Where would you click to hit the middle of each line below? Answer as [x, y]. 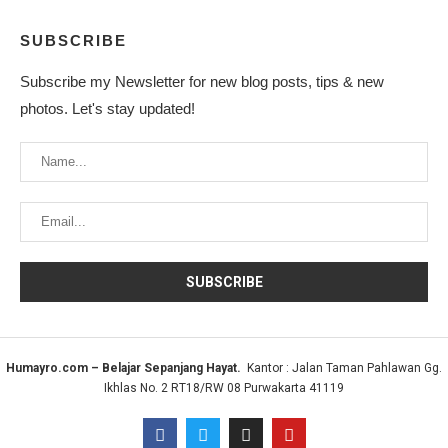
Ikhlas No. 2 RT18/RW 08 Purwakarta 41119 [224, 388]
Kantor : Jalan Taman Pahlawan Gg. [341, 368]
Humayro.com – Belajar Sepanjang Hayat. [123, 368]
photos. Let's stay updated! [107, 109]
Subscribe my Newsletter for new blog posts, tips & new [202, 82]
